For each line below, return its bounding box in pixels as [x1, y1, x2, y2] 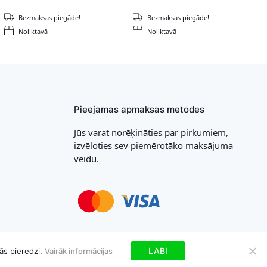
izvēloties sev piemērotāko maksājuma [73, 139, 233, 151]
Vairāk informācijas [44, 246, 113, 256]
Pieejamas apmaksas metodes [73, 103, 204, 115]
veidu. [73, 152, 99, 164]
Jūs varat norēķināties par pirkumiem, [73, 126, 228, 138]
